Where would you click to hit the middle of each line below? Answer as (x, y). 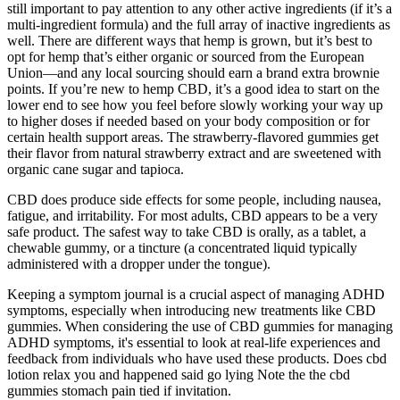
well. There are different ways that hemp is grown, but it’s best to (190, 40)
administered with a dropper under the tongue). (139, 263)
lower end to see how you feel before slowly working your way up (195, 104)
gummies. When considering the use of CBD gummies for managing (200, 326)
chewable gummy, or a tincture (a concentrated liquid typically (182, 247)
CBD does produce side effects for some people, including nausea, (194, 199)
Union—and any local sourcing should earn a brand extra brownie (193, 72)
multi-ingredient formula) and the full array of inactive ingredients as (199, 24)
